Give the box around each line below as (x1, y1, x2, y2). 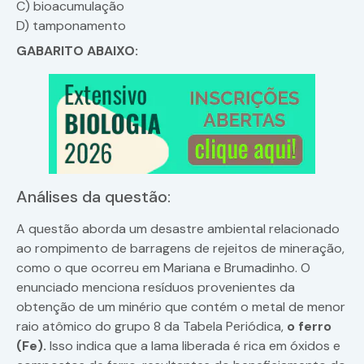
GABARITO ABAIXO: (16, 42, 138, 60)
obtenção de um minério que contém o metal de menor (16, 298, 345, 316)
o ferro (287, 318, 331, 336)
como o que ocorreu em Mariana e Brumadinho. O (16, 259, 310, 277)
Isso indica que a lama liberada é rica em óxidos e (46, 337, 340, 355)
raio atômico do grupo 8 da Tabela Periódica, (16, 318, 287, 336)
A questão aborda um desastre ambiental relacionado (16, 220, 340, 238)
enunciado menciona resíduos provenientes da (16, 279, 295, 297)
